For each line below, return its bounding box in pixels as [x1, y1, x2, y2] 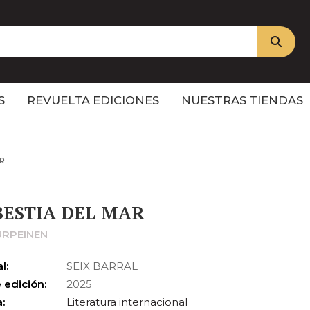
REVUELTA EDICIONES [27, 93, 159, 107]
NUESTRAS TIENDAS [181, 93, 303, 107]
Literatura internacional [66, 295, 188, 309]
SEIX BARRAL [66, 259, 138, 273]
